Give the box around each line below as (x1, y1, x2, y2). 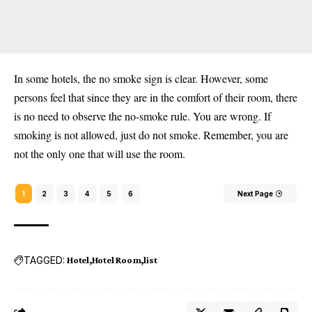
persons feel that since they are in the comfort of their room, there (14, 90, 297, 104)
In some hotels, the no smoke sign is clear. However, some (14, 71, 268, 86)
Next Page (237, 189, 273, 198)
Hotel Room (91, 254, 141, 265)
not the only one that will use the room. (14, 146, 185, 161)
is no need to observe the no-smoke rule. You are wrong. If (14, 109, 271, 123)
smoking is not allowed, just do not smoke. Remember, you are (14, 127, 288, 142)
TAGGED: (24, 253, 65, 266)
